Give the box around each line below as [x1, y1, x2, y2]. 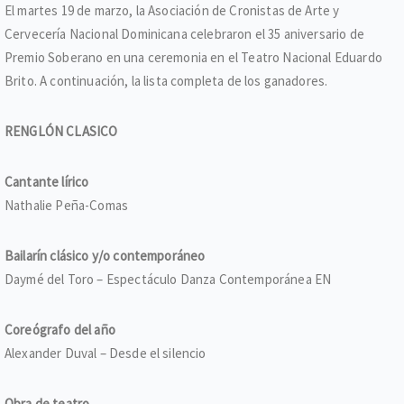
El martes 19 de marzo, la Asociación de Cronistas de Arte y [5, 2, 340, 19]
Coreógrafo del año [5, 321, 115, 338]
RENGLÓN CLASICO [5, 123, 118, 140]
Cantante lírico [5, 173, 89, 190]
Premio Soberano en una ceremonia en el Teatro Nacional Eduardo [5, 49, 382, 66]
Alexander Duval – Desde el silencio [5, 344, 207, 362]
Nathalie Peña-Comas [5, 197, 129, 214]
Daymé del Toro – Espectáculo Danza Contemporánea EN [5, 271, 332, 288]
